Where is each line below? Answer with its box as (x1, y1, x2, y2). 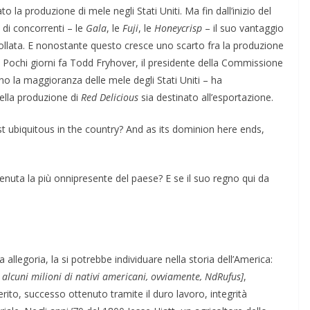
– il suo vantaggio (202, 21, 284, 35)
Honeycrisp (154, 21, 202, 35)
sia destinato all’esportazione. (138, 90, 273, 104)
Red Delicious (81, 90, 138, 104)
